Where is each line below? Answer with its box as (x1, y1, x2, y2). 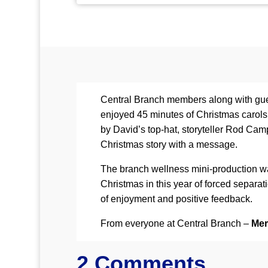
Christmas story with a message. (100, 139, 238, 150)
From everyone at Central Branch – (100, 218, 252, 229)
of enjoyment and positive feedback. (100, 194, 253, 205)
